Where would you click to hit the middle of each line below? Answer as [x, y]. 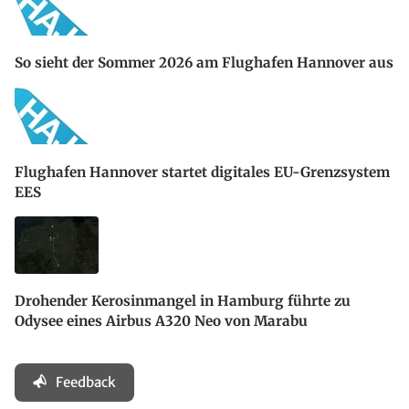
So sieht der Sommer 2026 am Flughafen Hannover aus [204, 63]
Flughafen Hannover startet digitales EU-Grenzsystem [202, 172]
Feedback [86, 383]
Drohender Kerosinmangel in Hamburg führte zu [183, 301]
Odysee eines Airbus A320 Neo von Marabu [161, 321]
